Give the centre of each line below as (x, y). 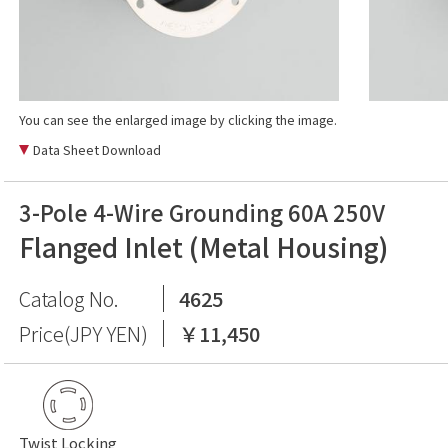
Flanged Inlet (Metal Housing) (203, 246)
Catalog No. (69, 298)
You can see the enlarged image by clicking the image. (178, 119)
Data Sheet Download (97, 149)
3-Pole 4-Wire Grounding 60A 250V (202, 212)
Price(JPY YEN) (83, 333)
